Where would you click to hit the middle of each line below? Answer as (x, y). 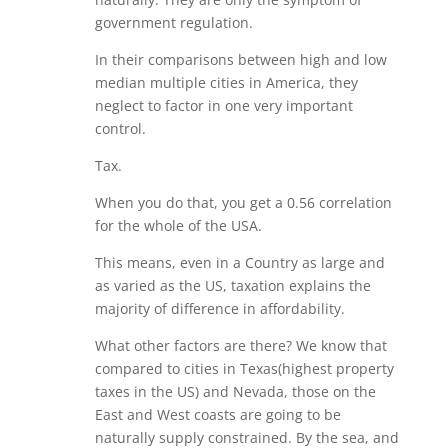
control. (120, 128)
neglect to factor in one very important (223, 105)
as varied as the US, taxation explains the (232, 285)
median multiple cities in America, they (226, 82)
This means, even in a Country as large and (239, 262)
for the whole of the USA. (178, 225)
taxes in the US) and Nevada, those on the (235, 391)
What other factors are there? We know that (240, 345)
